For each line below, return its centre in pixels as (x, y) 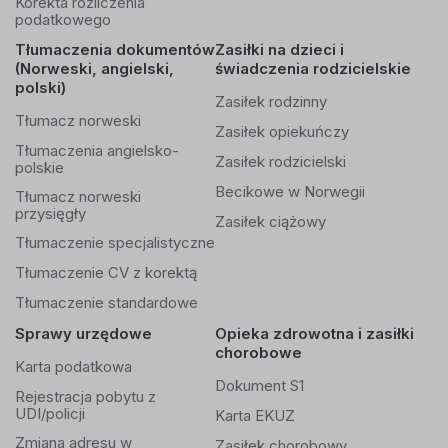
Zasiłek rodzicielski (280, 161)
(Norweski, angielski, (94, 68)
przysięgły (50, 214)
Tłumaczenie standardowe (106, 302)
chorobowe (258, 352)
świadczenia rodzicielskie (313, 68)
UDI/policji (50, 414)
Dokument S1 (259, 385)
